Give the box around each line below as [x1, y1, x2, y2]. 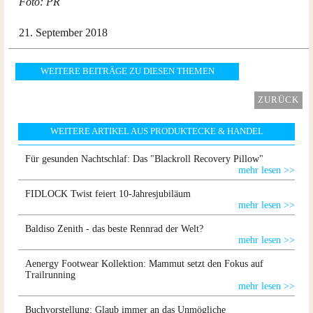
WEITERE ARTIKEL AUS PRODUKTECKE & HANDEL [50, 126, 263, 136]
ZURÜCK [258, 95, 299, 105]
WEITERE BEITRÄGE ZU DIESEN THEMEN [40, 66, 214, 76]
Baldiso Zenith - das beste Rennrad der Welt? [25, 224, 203, 234]
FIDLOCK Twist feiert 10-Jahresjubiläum [25, 189, 191, 199]
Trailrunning [25, 270, 75, 280]
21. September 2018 [19, 27, 108, 38]
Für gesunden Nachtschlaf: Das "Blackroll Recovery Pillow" [25, 154, 263, 164]
